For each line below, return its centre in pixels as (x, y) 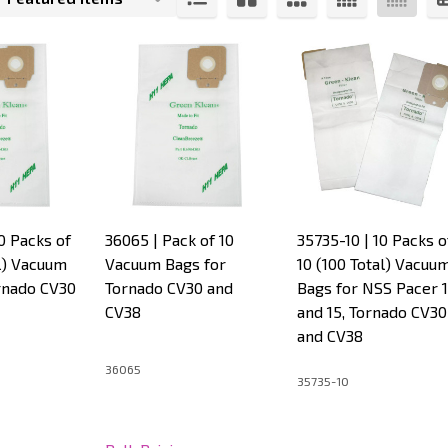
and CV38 (330, 335)
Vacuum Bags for (165, 263)
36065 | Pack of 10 (169, 239)
